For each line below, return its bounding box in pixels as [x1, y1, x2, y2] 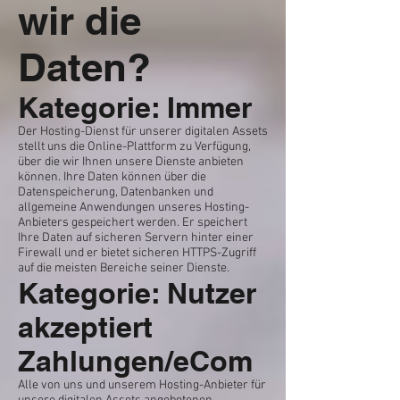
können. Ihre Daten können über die [18, 170, 206, 185]
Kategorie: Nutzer [18, 276, 256, 310]
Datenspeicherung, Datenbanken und [18, 185, 213, 200]
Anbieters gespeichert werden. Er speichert [18, 215, 247, 230]
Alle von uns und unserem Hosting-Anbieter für [18, 378, 266, 393]
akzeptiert [18, 310, 153, 344]
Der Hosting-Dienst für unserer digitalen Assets [18, 124, 268, 139]
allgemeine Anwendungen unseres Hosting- [18, 200, 249, 215]
